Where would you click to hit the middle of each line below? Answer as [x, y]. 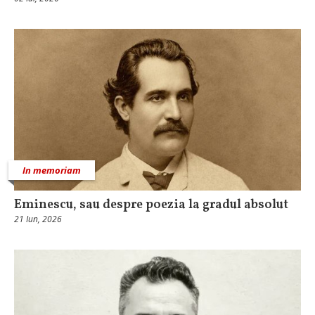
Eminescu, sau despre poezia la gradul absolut [151, 205]
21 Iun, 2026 [38, 219]
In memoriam [52, 170]
